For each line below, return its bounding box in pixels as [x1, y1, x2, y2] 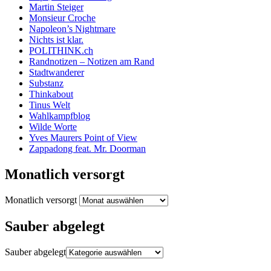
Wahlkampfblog [29, 111, 90, 122]
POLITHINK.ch [29, 45, 93, 56]
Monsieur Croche [29, 13, 96, 24]
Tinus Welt [29, 100, 70, 111]
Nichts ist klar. [29, 34, 83, 45]
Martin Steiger [29, 2, 83, 13]
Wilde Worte [29, 122, 77, 132]
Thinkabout [29, 89, 73, 100]
